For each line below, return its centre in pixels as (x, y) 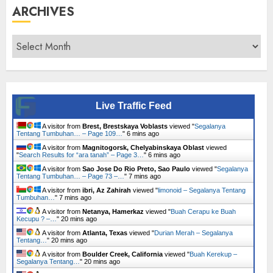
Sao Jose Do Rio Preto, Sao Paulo (136, 169)
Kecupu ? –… (37, 219)
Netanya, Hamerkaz (113, 211)
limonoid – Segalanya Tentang (202, 190)
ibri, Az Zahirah (107, 190)
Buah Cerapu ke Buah (203, 211)
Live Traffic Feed (133, 106)
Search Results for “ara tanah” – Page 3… (81, 155)
